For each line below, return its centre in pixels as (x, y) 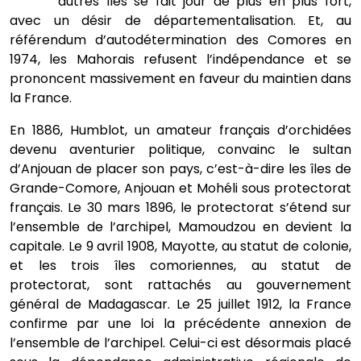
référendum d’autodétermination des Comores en (180, 40)
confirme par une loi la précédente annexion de (180, 324)
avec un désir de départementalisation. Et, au (180, 21)
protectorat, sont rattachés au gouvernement (180, 285)
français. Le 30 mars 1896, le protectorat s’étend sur (180, 207)
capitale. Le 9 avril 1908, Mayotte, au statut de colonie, (180, 246)
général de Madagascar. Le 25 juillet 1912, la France (180, 304)
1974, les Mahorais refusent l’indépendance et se (180, 59)
